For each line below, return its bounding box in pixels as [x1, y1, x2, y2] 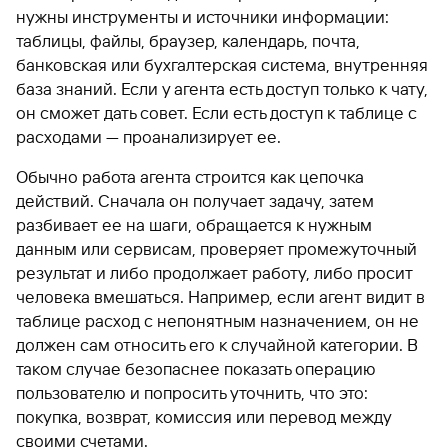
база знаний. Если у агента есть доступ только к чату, [16, 78, 428, 99]
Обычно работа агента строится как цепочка [16, 166, 364, 187]
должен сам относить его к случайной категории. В [16, 334, 418, 355]
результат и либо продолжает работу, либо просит [16, 262, 413, 283]
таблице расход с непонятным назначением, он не [16, 310, 419, 331]
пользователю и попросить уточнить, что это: [16, 382, 368, 403]
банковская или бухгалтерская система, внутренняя [16, 54, 428, 75]
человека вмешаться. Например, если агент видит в [16, 286, 425, 307]
